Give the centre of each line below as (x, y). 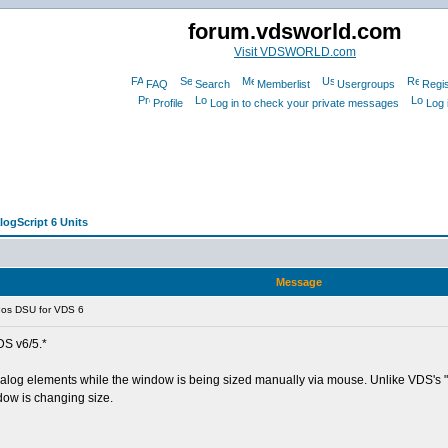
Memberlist (283, 84)
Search (212, 84)
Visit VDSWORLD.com (295, 52)
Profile (168, 103)
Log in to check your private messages (304, 103)
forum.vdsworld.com (295, 31)
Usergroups (365, 84)
